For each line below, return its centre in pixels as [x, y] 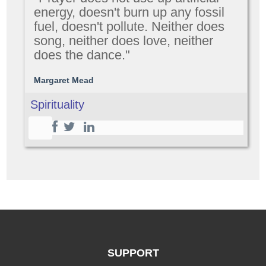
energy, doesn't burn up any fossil [129, 12]
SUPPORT [133, 253]
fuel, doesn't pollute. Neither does [129, 26]
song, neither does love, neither [124, 41]
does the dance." [82, 55]
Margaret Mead [64, 80]
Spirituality [58, 104]
